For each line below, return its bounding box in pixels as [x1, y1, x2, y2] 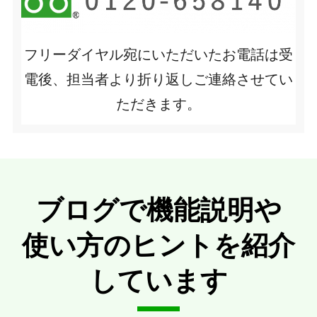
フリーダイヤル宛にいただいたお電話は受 [24, 46, 293, 62]
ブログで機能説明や [35, 195, 282, 226]
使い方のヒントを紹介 [22, 230, 295, 261]
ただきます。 [116, 96, 201, 112]
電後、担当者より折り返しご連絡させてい [24, 71, 293, 87]
